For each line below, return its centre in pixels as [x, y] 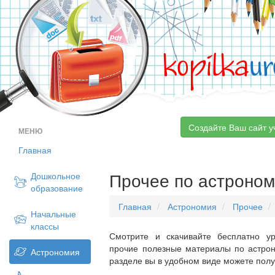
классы [45, 226]
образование [57, 188]
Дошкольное [56, 176]
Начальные [53, 214]
